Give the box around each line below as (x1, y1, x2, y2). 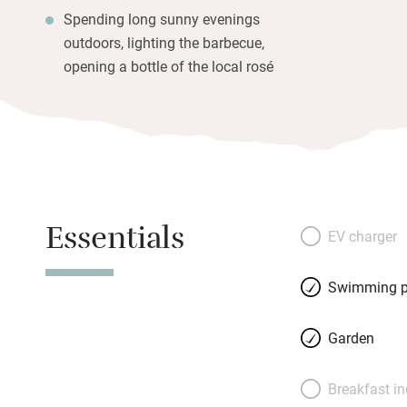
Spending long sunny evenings (64, 8, 260, 28)
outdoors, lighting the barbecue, (64, 32, 264, 52)
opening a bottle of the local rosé (64, 55, 273, 75)
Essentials (45, 215, 184, 270)
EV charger (327, 225, 397, 245)
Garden (327, 327, 374, 347)
